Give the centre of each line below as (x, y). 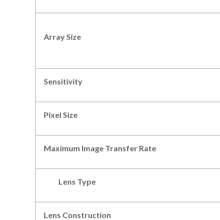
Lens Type (70, 181)
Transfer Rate (131, 148)
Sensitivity (63, 81)
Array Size (62, 36)
